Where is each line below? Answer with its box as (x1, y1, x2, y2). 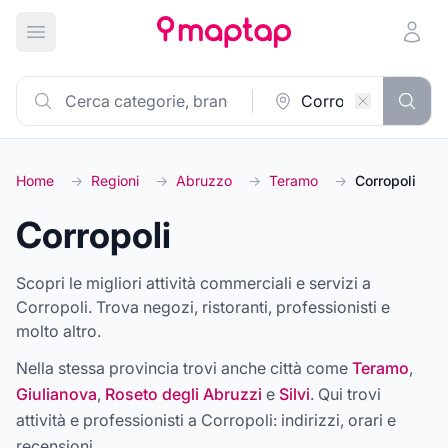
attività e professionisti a (16, 410, 201, 430)
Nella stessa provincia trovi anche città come (16, 358, 348, 378)
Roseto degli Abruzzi (105, 384, 262, 404)
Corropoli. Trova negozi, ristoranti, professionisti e (16, 297, 390, 317)
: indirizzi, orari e (273, 410, 396, 430)
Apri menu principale (34, 32, 189, 53)
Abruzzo (176, 172, 232, 189)
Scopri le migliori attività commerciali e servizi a (16, 273, 371, 293)
